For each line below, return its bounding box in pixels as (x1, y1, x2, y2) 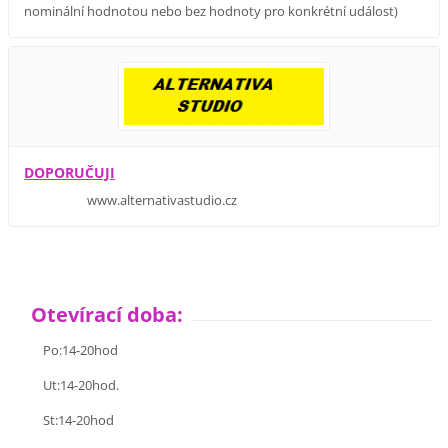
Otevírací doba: (16, 300, 189, 328)
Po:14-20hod (16, 341, 119, 360)
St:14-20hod (16, 411, 115, 430)
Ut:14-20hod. (16, 376, 120, 395)
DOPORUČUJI (24, 162, 116, 182)
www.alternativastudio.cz (24, 190, 238, 209)
